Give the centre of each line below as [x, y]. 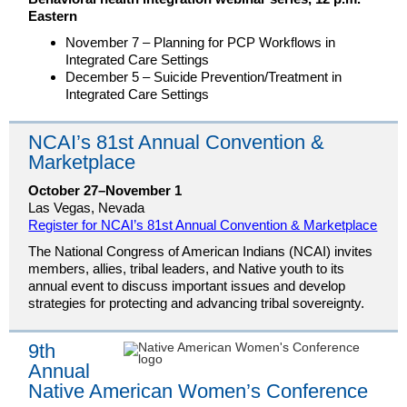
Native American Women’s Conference [199, 391]
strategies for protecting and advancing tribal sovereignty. [197, 303]
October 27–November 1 [105, 190]
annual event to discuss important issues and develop [187, 286]
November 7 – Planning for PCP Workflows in [201, 42]
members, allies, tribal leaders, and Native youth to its [187, 268]
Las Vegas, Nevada [87, 208]
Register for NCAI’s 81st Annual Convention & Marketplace [203, 225]
